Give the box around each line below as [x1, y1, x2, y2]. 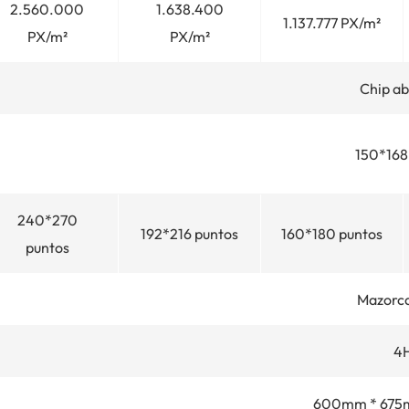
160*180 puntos [281, 224, 383, 243]
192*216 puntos [141, 224, 238, 243]
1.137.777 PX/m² [283, 13, 381, 32]
